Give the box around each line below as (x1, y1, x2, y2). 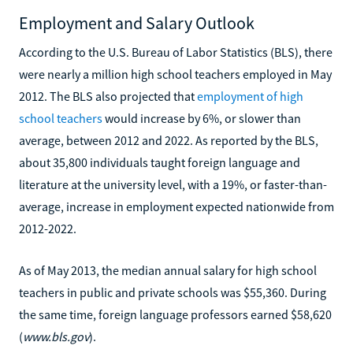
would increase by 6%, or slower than (102, 110, 301, 126)
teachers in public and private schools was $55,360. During (19, 284, 326, 300)
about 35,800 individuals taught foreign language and (19, 154, 300, 170)
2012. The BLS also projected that (19, 87, 197, 104)
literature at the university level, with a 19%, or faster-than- (19, 176, 327, 192)
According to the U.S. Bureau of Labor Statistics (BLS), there (19, 43, 333, 60)
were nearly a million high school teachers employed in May (19, 65, 332, 82)
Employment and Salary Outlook (19, 11, 255, 34)
